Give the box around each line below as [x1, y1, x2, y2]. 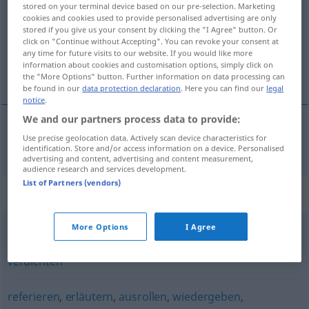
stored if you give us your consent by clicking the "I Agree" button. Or [23, 24, 278, 35]
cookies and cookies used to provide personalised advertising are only [23, 12, 277, 23]
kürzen [7, 233, 43, 248]
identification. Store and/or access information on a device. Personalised [23, 143, 285, 154]
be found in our [23, 83, 83, 94]
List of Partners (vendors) [23, 177, 121, 188]
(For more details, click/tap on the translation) [7, 36, 213, 49]
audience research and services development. [23, 163, 187, 175]
